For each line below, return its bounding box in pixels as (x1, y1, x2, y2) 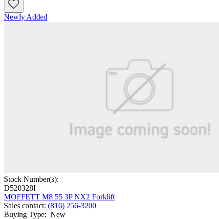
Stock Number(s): (4, 175, 59, 184)
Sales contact (4, 201, 44, 210)
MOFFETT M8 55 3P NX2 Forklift (4, 193, 115, 201)
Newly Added (4, 13, 47, 22)
